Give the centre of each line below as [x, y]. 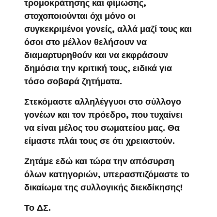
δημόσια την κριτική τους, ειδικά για [98, 68]
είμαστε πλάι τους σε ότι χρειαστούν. [100, 141]
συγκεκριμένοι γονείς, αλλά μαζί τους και [108, 29]
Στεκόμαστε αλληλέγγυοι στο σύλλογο [103, 102]
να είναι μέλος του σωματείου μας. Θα [102, 128]
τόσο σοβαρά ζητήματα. [73, 81]
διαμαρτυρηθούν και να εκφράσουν [96, 55]
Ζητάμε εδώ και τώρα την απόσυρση [99, 161]
